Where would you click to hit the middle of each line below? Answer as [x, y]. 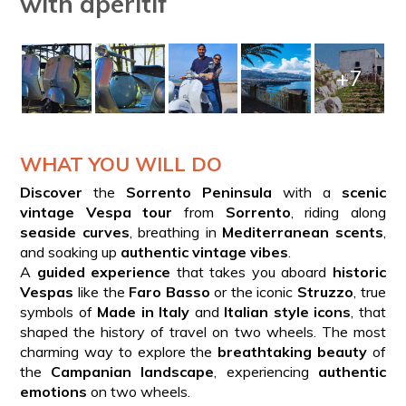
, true [370, 291]
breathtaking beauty [292, 351]
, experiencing [266, 371]
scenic [363, 192]
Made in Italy [144, 311]
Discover [52, 192]
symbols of [59, 311]
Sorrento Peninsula [199, 192]
